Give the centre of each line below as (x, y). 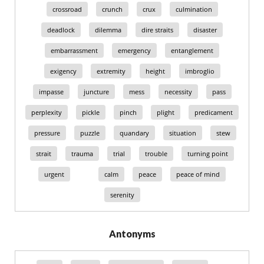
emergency (134, 50)
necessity (178, 92)
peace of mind (198, 174)
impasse (51, 92)
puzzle (90, 133)
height (155, 71)
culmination (194, 9)
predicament (214, 112)
